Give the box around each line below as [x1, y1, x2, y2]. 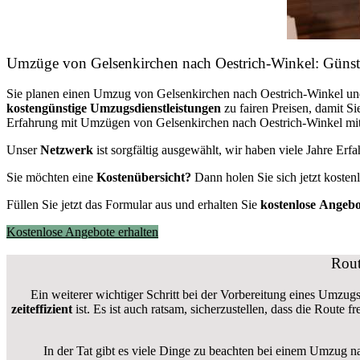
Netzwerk [40, 143, 93, 157]
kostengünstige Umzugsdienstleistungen [6, 101, 221, 116]
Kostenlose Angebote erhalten [6, 225, 158, 239]
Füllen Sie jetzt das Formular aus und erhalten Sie [6, 198, 260, 212]
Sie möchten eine [6, 170, 96, 185]
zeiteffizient [11, 301, 72, 316]
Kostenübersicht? [96, 170, 191, 185]
